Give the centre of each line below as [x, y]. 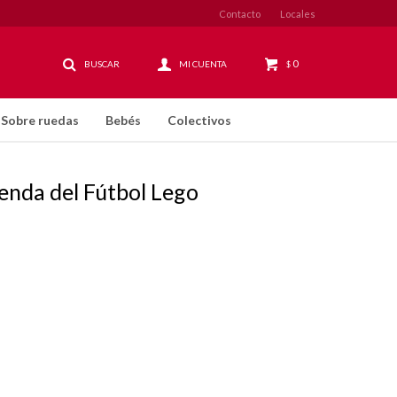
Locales [298, 13]
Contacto [240, 13]
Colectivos [199, 120]
